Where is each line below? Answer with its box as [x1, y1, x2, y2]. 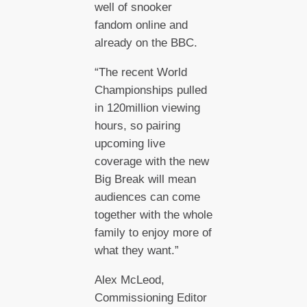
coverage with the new [94, 155, 209, 169]
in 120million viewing [94, 101, 200, 115]
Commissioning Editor [94, 291, 207, 305]
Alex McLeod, [94, 273, 164, 287]
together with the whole [94, 208, 212, 222]
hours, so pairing [94, 119, 180, 133]
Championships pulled [94, 84, 207, 97]
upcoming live [94, 137, 165, 151]
